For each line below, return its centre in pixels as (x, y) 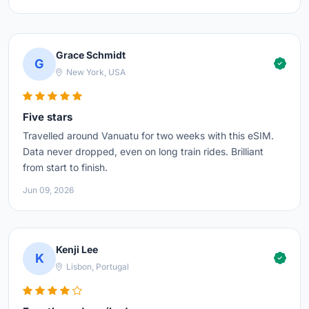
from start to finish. (65, 167)
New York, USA (95, 72)
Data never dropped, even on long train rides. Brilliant (143, 151)
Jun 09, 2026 (48, 190)
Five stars (48, 117)
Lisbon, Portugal (97, 267)
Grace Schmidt (91, 55)
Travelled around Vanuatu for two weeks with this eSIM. (148, 135)
